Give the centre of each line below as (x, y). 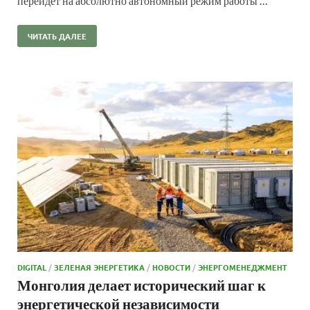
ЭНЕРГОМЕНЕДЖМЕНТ (243, 267)
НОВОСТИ (171, 267)
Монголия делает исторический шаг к (142, 285)
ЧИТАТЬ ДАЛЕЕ (57, 36)
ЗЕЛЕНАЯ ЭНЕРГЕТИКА (99, 267)
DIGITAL (32, 267)
